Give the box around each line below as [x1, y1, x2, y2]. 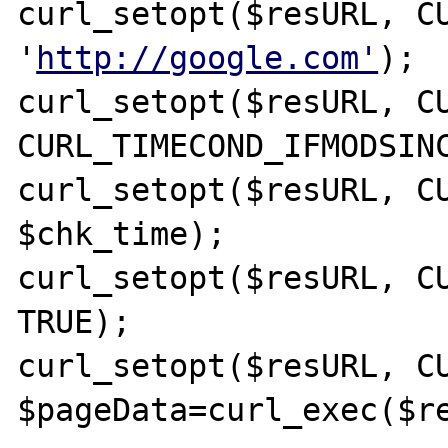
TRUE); [17, 303, 132, 340]
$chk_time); [17, 215, 227, 252]
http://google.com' [36, 39, 379, 76]
